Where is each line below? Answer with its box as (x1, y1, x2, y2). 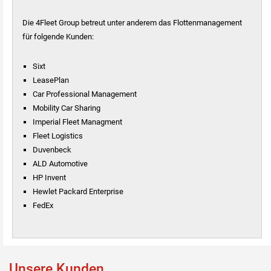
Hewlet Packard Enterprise (33, 187, 124, 197)
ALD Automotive (33, 159, 88, 169)
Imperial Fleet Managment (33, 117, 123, 127)
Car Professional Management (33, 90, 139, 99)
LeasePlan (33, 76, 70, 85)
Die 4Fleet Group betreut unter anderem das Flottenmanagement (22, 18, 243, 28)
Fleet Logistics (33, 131, 83, 141)
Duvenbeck (33, 145, 72, 155)
